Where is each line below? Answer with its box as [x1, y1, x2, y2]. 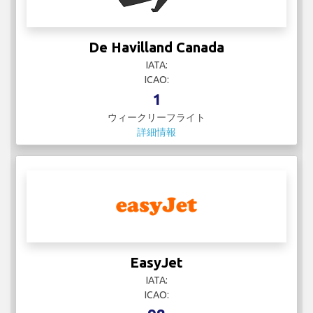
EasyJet [130, 254, 183, 271]
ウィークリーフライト [108, 112, 205, 124]
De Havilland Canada [89, 39, 224, 56]
